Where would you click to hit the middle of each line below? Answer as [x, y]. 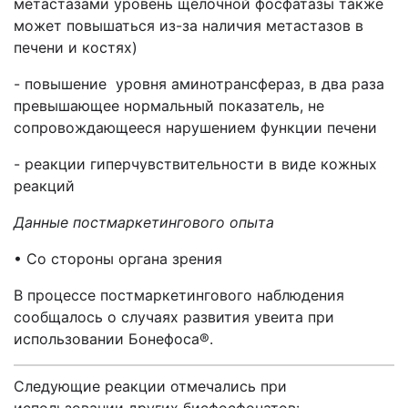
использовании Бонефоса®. [113, 339]
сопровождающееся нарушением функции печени [195, 127]
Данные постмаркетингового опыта [144, 222]
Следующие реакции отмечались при [150, 386]
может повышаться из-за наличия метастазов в [189, 25]
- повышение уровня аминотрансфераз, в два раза [199, 84]
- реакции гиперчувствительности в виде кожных [195, 164]
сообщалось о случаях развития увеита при [174, 317]
